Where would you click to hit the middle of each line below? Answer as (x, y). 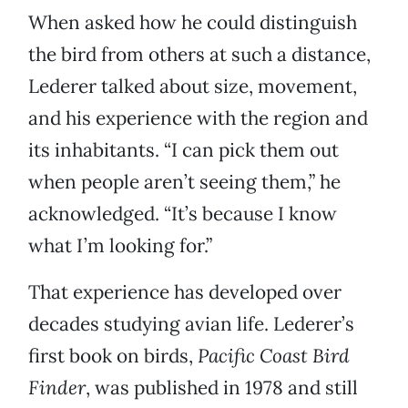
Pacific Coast (253, 356)
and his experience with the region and (198, 118)
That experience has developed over (185, 292)
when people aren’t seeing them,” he (184, 182)
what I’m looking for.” (120, 246)
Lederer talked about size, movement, (193, 87)
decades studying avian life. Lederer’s (191, 324)
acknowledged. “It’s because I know (183, 214)
